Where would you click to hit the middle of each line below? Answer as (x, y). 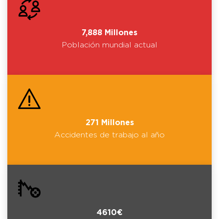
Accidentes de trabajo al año (109, 135)
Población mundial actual (109, 45)
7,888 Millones (109, 33)
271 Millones (109, 122)
